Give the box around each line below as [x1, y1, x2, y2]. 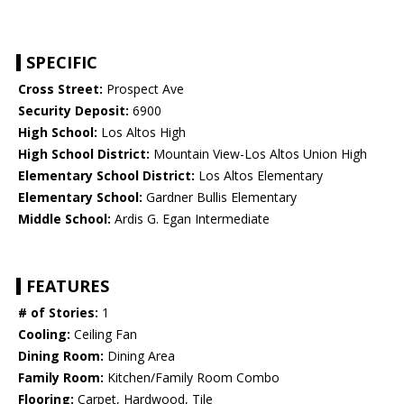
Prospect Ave [103, 80, 184, 98]
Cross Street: [18, 80, 103, 98]
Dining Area [104, 347, 175, 365]
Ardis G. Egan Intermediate [111, 210, 270, 228]
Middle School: [18, 210, 111, 228]
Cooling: [18, 326, 70, 344]
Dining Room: [18, 347, 104, 365]
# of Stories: [18, 304, 98, 322]
